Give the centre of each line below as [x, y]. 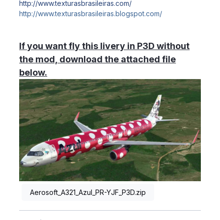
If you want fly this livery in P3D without [105, 46]
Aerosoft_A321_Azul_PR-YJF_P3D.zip [88, 192]
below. [33, 72]
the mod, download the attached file [98, 59]
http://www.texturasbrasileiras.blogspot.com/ [91, 13]
